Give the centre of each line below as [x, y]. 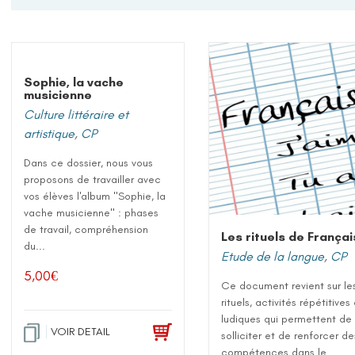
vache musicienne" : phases [92, 213]
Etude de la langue [273, 256]
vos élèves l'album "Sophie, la [95, 196]
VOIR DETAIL [81, 332]
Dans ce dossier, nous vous [89, 163]
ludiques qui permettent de [287, 319]
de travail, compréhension [86, 229]
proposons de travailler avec [93, 179]
